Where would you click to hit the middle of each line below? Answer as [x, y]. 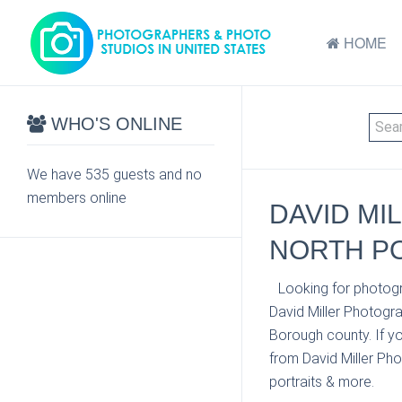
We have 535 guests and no [114, 175]
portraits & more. [321, 382]
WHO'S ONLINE [114, 124]
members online [77, 198]
